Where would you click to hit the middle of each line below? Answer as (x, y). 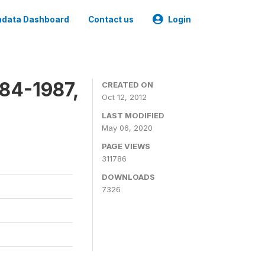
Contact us (111, 20)
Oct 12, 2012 (124, 97)
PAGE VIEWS (126, 146)
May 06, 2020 (127, 128)
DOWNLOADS (128, 177)
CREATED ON (127, 85)
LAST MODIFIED (133, 115)
